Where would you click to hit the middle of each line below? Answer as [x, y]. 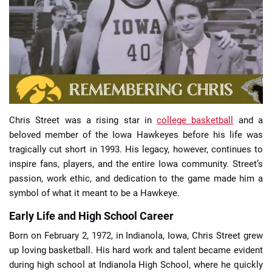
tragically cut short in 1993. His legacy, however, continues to [136, 149]
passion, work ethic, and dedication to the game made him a [136, 178]
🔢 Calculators [48, 122]
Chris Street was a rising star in [83, 120]
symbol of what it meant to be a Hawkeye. [94, 193]
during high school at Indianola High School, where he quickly [136, 264]
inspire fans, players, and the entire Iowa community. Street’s [136, 164]
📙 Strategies [136, 89]
